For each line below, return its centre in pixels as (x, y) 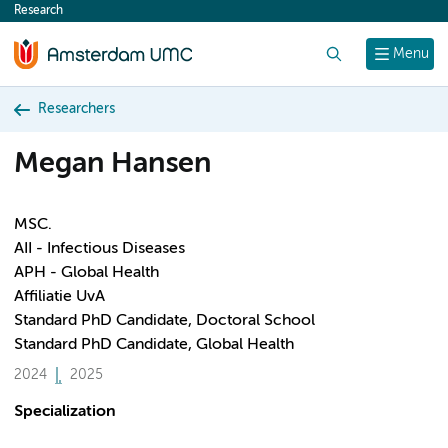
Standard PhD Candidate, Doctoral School (164, 321)
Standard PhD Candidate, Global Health (154, 345)
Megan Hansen (112, 164)
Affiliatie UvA (59, 297)
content (52, 16)
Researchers (76, 109)
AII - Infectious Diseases (99, 249)
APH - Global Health (86, 273)
